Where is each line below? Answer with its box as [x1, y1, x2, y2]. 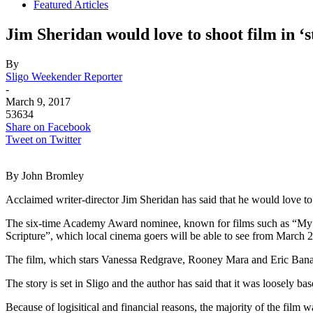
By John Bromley [6, 169, 84, 182]
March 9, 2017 [6, 95, 71, 108]
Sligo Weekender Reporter [6, 70, 122, 82]
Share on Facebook [6, 120, 91, 133]
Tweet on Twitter [6, 133, 81, 145]
